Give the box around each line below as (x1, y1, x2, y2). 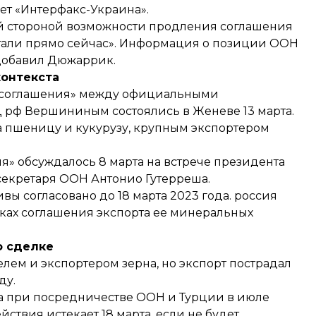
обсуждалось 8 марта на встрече (18, 155, 211, 169)
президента (211, 155, 285, 169)
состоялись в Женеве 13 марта (112, 104, 292, 118)
